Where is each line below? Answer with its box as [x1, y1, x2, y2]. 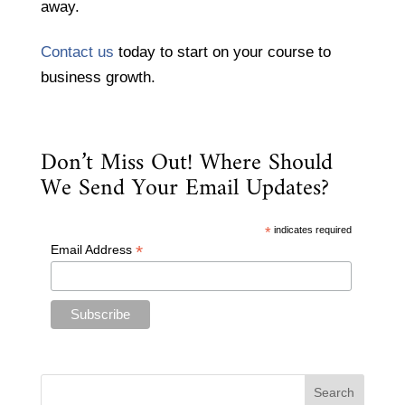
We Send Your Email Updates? [40, 167, 329, 209]
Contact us [40, 42, 114, 61]
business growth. [40, 68, 155, 86]
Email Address [50, 241, 136, 257]
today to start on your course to [113, 42, 331, 61]
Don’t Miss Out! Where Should [40, 142, 333, 184]
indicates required [271, 223, 353, 235]
